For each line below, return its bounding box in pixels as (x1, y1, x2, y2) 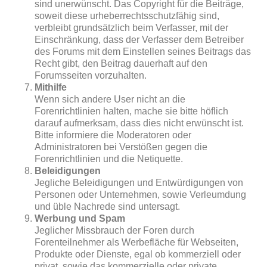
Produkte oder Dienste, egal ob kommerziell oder (35, 249, 241, 259)
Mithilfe (35, 82, 67, 92)
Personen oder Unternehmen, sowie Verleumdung (35, 190, 247, 200)
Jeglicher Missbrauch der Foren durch (35, 225, 195, 235)
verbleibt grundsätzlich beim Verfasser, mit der (35, 23, 229, 33)
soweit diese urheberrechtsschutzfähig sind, (35, 11, 220, 21)
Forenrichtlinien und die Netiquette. (35, 154, 184, 164)
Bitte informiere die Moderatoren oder (35, 130, 192, 140)
